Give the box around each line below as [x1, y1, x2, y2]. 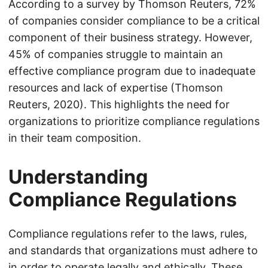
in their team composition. [8, 132, 141, 144]
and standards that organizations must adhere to [8, 244, 258, 257]
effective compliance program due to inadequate [8, 65, 255, 77]
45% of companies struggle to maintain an [8, 48, 223, 60]
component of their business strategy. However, [8, 31, 252, 44]
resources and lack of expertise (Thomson [8, 81, 223, 94]
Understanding [8, 165, 148, 188]
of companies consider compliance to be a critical [8, 14, 260, 27]
